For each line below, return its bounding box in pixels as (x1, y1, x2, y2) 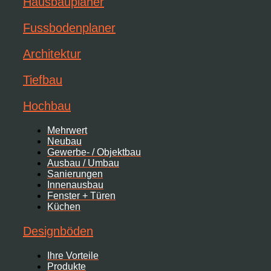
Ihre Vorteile (47, 250, 99, 261)
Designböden (23, 224, 93, 238)
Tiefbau (23, 73, 62, 87)
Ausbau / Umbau (47, 158, 119, 169)
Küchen (47, 201, 80, 212)
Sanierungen (47, 169, 103, 180)
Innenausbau (47, 180, 103, 191)
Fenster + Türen (47, 191, 116, 201)
